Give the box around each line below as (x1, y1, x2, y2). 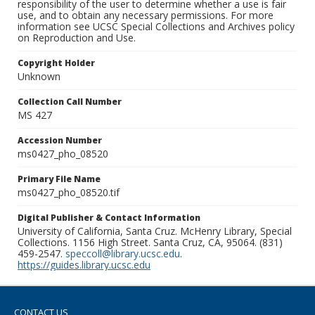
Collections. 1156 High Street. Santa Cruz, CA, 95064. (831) (18, 236, 283, 250)
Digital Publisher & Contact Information (18, 212, 200, 224)
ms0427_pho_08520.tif (18, 186, 120, 200)
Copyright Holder (18, 57, 95, 70)
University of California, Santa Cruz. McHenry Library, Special (18, 224, 292, 238)
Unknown (18, 70, 60, 84)
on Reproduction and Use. (18, 31, 136, 45)
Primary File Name (18, 173, 101, 186)
